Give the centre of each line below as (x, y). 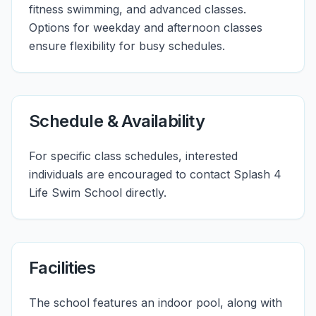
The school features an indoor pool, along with (156, 303)
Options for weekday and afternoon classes (146, 28)
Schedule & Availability (117, 121)
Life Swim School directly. (98, 193)
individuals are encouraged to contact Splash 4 (155, 174)
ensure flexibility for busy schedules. (127, 46)
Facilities (62, 268)
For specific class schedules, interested (133, 156)
